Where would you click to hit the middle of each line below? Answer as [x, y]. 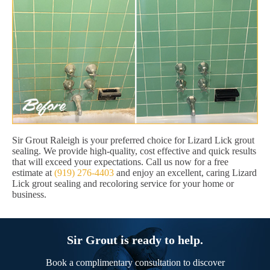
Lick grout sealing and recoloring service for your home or [123, 184]
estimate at [33, 173]
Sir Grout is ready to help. [135, 240]
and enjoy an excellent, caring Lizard [185, 173]
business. [29, 195]
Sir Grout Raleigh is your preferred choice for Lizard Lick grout [133, 140]
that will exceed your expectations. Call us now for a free [120, 162]
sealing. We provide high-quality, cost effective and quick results [134, 151]
